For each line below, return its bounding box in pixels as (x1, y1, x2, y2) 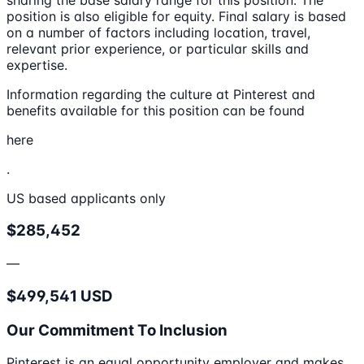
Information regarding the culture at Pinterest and (6, 85, 315, 102)
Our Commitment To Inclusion (6, 320, 227, 340)
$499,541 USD (6, 286, 113, 305)
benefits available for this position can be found (6, 102, 305, 119)
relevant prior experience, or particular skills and (6, 40, 309, 57)
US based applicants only (6, 189, 166, 206)
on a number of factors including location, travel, (6, 24, 310, 41)
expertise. (6, 56, 67, 73)
